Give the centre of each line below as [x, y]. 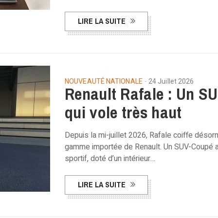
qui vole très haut [123, 112]
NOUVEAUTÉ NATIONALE [104, 82]
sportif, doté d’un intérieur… [110, 159]
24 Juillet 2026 [171, 82]
